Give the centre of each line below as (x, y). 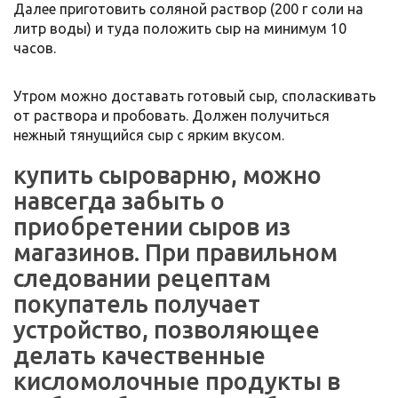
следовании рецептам (142, 278)
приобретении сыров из (152, 227)
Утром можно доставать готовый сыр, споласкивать (195, 96)
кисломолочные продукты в (177, 381)
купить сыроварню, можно (167, 175)
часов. (35, 48)
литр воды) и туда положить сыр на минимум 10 (180, 28)
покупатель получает (137, 304)
